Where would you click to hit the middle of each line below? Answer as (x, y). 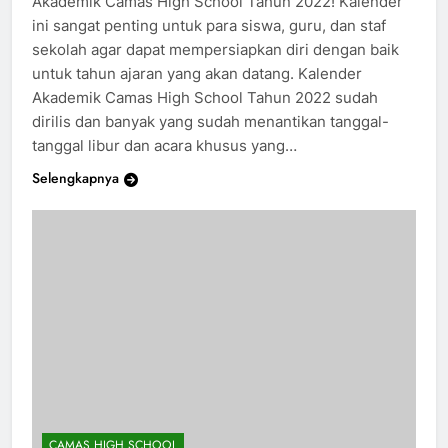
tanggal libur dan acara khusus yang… (164, 164)
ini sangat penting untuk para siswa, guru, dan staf (209, 44)
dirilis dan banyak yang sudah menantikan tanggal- (210, 140)
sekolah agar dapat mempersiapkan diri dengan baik (215, 68)
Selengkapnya (75, 196)
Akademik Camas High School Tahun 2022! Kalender (217, 20)
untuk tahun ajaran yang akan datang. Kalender (197, 92)
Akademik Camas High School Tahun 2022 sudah (205, 116)
